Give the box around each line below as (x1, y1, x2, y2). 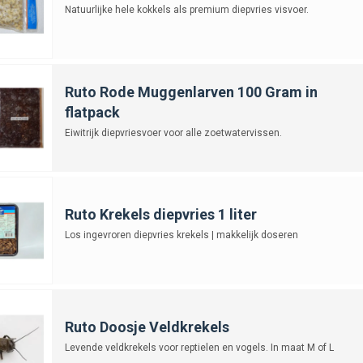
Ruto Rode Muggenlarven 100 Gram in (64, 83, 318, 100)
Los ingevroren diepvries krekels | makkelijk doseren (64, 228, 298, 241)
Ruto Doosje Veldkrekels (64, 318, 229, 335)
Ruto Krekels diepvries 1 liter (64, 205, 257, 223)
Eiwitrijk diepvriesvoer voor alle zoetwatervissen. (64, 126, 282, 139)
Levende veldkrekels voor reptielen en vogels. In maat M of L (64, 341, 334, 353)
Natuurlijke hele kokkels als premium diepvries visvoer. (64, 3, 309, 15)
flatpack (64, 103, 120, 121)
